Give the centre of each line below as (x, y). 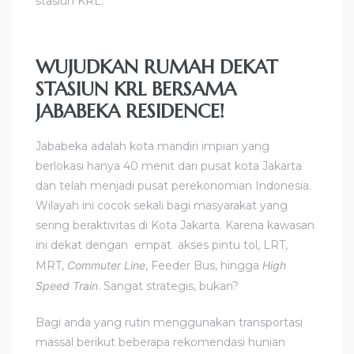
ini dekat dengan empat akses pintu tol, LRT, (162, 245)
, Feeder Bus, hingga (204, 265)
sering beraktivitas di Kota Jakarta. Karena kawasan (175, 225)
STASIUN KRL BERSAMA (136, 89)
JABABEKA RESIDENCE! (130, 111)
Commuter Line (106, 265)
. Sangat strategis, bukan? (168, 286)
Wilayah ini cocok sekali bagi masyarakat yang (162, 205)
